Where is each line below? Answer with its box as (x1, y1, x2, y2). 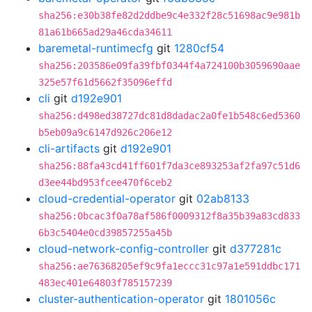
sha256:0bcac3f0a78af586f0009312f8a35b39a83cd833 (38, 210, 300, 221)
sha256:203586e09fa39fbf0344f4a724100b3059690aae (38, 60, 300, 71)
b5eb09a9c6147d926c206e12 (38, 127, 172, 138)
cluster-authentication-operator (38, 292, 204, 306)
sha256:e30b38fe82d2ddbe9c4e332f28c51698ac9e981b (38, 10, 300, 21)
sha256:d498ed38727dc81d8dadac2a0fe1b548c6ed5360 (38, 110, 300, 121)
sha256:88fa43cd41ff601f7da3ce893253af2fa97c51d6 (38, 160, 300, 171)
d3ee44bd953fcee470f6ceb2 (38, 177, 172, 188)
